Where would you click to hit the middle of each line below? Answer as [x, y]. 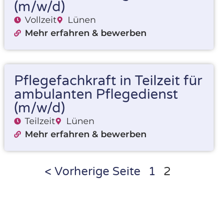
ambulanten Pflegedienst [96, 94]
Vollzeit [41, 20]
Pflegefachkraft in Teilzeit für [108, 81]
